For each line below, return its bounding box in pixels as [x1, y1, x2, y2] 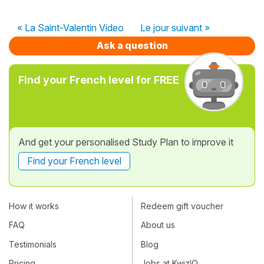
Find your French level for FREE [18, 73, 179, 86]
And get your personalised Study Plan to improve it [18, 136, 233, 148]
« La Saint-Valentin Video [17, 21, 124, 34]
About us [141, 220, 175, 230]
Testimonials [9, 239, 57, 249]
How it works [9, 201, 59, 212]
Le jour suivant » [140, 21, 210, 34]
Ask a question [96, 39, 168, 51]
